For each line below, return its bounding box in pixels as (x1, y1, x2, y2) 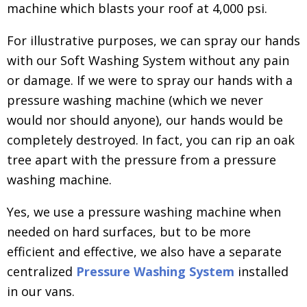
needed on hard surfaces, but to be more (7, 223, 251, 240)
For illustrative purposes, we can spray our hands (7, 32, 300, 49)
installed (238, 262, 288, 280)
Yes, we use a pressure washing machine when (7, 203, 281, 220)
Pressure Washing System (76, 262, 234, 280)
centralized (7, 262, 73, 280)
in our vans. (7, 282, 75, 299)
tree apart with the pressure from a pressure (7, 151, 276, 168)
